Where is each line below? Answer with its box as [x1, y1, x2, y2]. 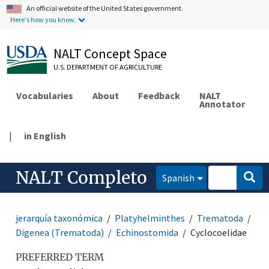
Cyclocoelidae [190, 226, 247, 238]
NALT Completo [16, 166, 148, 189]
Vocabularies [16, 89, 74, 101]
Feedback [138, 89, 181, 101]
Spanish [162, 171, 195, 184]
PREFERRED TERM [16, 250, 104, 263]
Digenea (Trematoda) [16, 226, 104, 238]
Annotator [199, 97, 246, 110]
